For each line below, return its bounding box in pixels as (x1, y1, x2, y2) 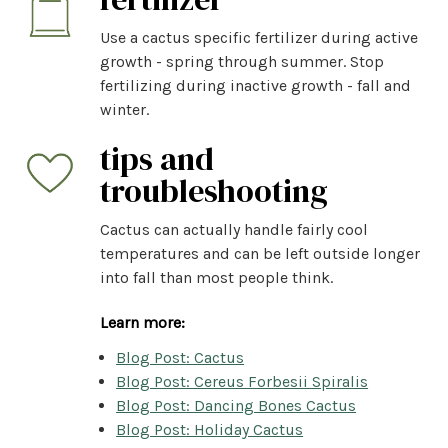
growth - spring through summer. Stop (100, 51, 384, 71)
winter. (100, 99, 149, 119)
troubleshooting (100, 168, 328, 213)
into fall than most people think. (100, 267, 333, 287)
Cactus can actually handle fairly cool (100, 219, 368, 239)
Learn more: (100, 312, 185, 332)
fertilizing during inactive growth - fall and (100, 75, 411, 95)
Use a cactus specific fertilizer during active (100, 27, 418, 47)
